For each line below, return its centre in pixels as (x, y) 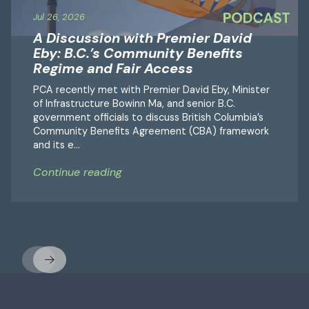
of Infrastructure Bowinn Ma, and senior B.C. (134, 104)
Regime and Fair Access (113, 69)
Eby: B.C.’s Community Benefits (138, 53)
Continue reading (78, 172)
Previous (59, 264)
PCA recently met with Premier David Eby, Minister (151, 90)
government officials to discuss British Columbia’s (148, 118)
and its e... (57, 145)
